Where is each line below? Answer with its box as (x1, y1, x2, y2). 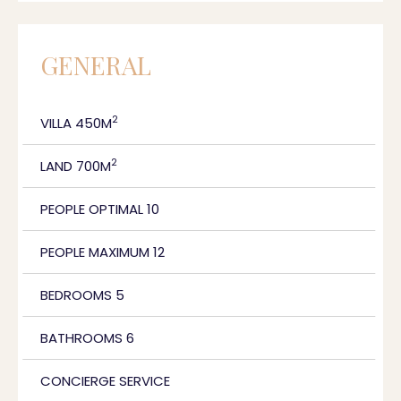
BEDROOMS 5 (40, 286, 124, 304)
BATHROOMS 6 (40, 328, 134, 347)
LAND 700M (40, 157, 111, 175)
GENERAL (40, 48, 151, 81)
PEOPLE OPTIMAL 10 (40, 200, 159, 218)
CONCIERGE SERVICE (40, 371, 170, 390)
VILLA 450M (40, 114, 112, 132)
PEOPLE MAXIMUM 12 (40, 243, 165, 261)
